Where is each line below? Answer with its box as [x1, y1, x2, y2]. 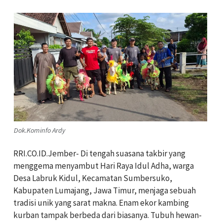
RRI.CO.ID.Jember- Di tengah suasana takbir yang [13, 148, 185, 159]
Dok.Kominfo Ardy [14, 125, 65, 135]
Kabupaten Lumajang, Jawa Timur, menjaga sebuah [13, 185, 196, 196]
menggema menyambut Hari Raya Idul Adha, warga [13, 160, 194, 172]
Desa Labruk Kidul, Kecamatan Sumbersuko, [13, 173, 172, 184]
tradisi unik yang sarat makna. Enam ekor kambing [13, 197, 189, 209]
